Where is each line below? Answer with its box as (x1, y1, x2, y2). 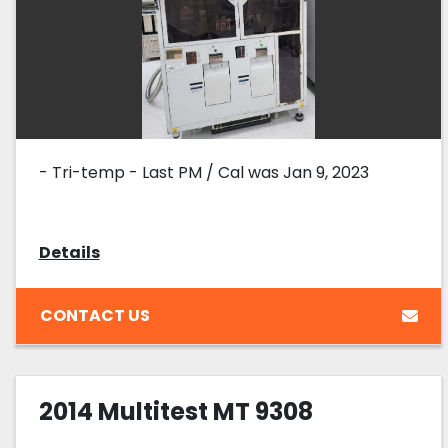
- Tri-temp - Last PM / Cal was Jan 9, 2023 (38, 161, 369, 185)
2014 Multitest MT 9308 (38, 395, 313, 429)
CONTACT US (39, 303, 150, 327)
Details (38, 241, 100, 265)
